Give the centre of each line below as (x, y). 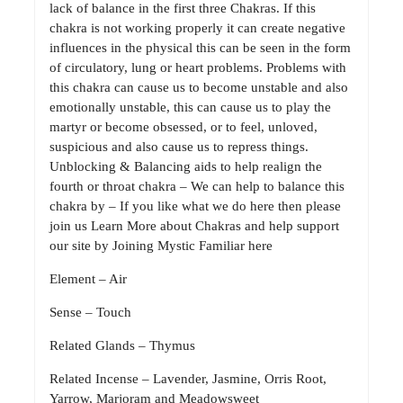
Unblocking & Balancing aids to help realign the (186, 167)
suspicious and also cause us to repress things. (179, 147)
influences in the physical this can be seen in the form (200, 48)
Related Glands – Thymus (122, 346)
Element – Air (88, 279)
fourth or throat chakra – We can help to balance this (197, 187)
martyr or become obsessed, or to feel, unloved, (184, 127)
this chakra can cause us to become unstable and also (199, 88)
